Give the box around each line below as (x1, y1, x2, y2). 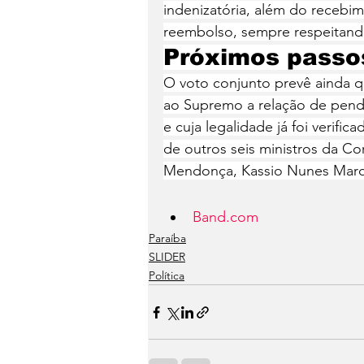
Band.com (193, 208, 258, 226)
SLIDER (149, 249, 185, 264)
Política (149, 268, 184, 283)
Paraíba (149, 231, 186, 245)
